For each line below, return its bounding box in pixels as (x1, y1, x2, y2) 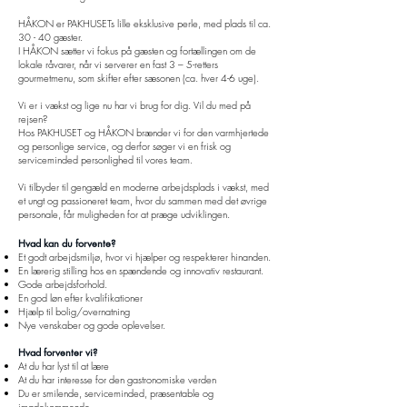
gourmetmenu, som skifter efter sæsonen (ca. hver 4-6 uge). (18, 71, 262, 84)
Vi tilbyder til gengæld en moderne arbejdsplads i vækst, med (18, 180, 269, 194)
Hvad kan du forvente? (18, 236, 115, 250)
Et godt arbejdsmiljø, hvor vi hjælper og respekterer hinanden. (18, 250, 271, 263)
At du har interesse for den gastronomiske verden (18, 372, 216, 386)
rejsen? (18, 112, 50, 125)
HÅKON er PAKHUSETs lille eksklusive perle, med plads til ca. (18, 16, 271, 30)
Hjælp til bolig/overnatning (18, 304, 130, 318)
